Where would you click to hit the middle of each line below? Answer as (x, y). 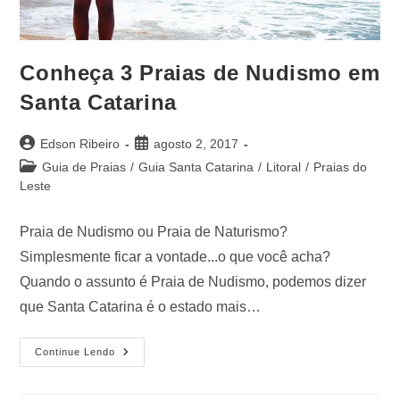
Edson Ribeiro (80, 144)
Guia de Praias (84, 167)
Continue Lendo (75, 352)
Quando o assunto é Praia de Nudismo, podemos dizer (193, 282)
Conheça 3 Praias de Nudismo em (200, 73)
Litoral (284, 167)
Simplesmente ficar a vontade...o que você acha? (175, 257)
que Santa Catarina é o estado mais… (141, 307)
